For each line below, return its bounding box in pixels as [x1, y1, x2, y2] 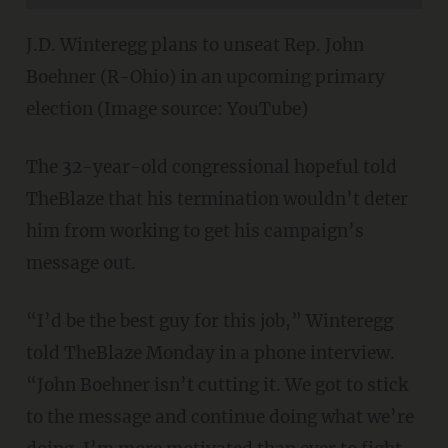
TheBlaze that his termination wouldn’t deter [25, 187, 408, 210]
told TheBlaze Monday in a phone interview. [25, 341, 395, 364]
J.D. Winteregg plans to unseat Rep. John [25, 33, 364, 56]
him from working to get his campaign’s [25, 219, 364, 242]
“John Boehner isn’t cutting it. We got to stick [25, 373, 408, 396]
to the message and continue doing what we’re [25, 405, 414, 428]
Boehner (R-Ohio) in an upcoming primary [25, 65, 385, 88]
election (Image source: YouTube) [25, 97, 308, 120]
